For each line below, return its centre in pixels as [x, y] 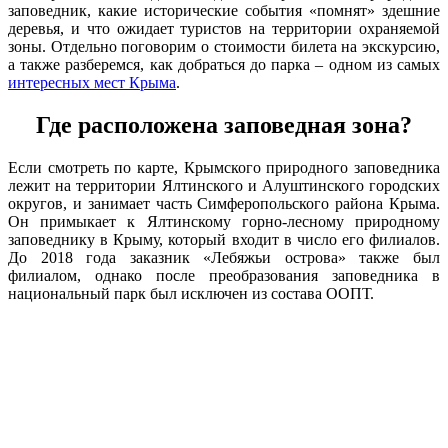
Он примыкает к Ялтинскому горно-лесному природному [224, 222]
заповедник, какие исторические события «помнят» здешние [224, 11]
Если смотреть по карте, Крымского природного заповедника [224, 168]
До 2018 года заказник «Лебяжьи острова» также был [224, 258]
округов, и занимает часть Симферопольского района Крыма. [224, 204]
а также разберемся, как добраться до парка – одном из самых [224, 65]
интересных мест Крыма [92, 83]
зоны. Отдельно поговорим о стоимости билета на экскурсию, [224, 47]
